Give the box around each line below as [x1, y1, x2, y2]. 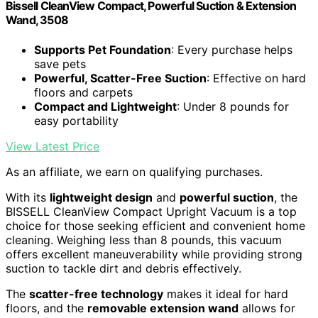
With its [6, 190, 50, 204]
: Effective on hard [207, 70, 306, 85]
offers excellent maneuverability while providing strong [6, 246, 302, 261]
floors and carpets [34, 84, 133, 99]
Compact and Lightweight [34, 99, 177, 114]
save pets [34, 56, 86, 71]
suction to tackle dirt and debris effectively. [6, 261, 241, 275]
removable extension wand [87, 300, 238, 315]
